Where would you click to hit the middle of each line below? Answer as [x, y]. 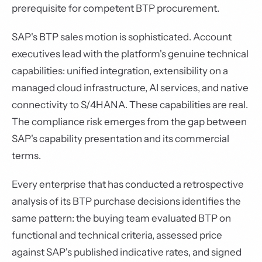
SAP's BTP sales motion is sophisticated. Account [122, 37]
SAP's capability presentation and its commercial [120, 139]
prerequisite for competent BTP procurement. [116, 8]
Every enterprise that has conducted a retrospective [128, 184]
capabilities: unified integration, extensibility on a [120, 71]
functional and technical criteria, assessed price [117, 235]
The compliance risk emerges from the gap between [129, 122]
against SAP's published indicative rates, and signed [127, 252]
